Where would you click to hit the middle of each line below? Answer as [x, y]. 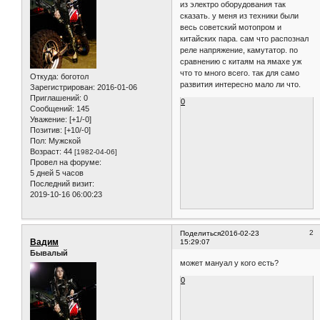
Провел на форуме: [66, 162]
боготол [74, 77]
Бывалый [49, 253]
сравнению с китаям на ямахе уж [241, 61]
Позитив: [46, 130]
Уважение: [49, 120]
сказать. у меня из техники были [240, 15]
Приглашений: [56, 98]
